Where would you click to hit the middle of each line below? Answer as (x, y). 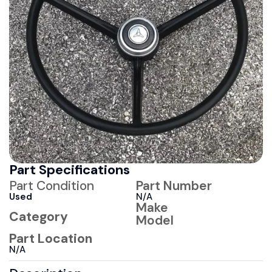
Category (39, 216)
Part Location (51, 238)
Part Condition (52, 185)
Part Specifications (70, 169)
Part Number (174, 185)
